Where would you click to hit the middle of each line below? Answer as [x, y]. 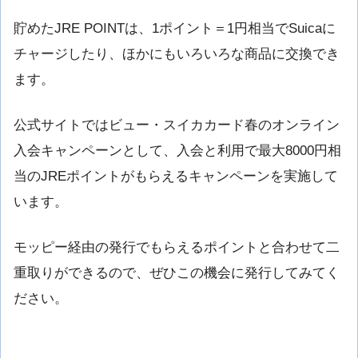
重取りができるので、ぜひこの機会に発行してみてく [177, 273]
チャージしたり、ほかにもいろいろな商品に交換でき [177, 54]
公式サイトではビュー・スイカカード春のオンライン [177, 125]
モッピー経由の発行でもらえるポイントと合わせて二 [177, 248]
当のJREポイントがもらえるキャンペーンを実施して [176, 176]
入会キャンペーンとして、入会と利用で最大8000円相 [177, 150]
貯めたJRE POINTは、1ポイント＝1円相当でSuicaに [175, 28]
